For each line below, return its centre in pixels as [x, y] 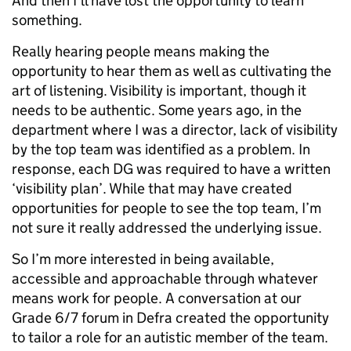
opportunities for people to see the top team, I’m [166, 208]
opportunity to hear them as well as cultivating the [172, 71]
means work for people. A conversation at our [157, 299]
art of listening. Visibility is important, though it [159, 91]
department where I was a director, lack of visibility [175, 130]
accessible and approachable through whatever [165, 279]
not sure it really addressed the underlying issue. [167, 228]
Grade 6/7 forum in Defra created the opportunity [170, 318]
